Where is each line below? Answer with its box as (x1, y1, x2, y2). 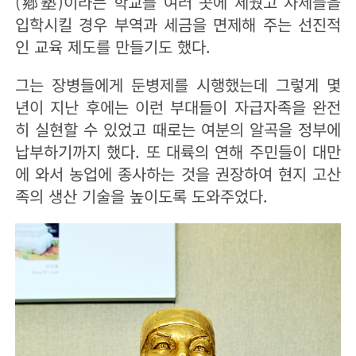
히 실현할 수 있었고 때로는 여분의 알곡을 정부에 (14, 118, 342, 141)
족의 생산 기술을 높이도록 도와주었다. (14, 184, 268, 208)
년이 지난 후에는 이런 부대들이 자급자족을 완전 (14, 95, 342, 119)
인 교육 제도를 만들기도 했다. (14, 35, 211, 59)
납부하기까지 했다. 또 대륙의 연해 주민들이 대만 (14, 140, 342, 164)
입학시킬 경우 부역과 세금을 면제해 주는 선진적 (14, 13, 342, 37)
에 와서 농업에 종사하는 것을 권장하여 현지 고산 (14, 162, 342, 186)
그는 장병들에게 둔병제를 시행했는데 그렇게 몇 (14, 73, 342, 97)
